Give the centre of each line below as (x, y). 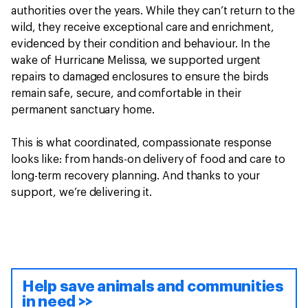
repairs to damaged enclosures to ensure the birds (140, 77)
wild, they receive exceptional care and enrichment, (143, 28)
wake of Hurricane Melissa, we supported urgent (136, 61)
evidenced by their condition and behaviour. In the (141, 44)
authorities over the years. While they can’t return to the (153, 11)
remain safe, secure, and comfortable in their (126, 94)
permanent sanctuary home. (84, 110)
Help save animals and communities (153, 287)
